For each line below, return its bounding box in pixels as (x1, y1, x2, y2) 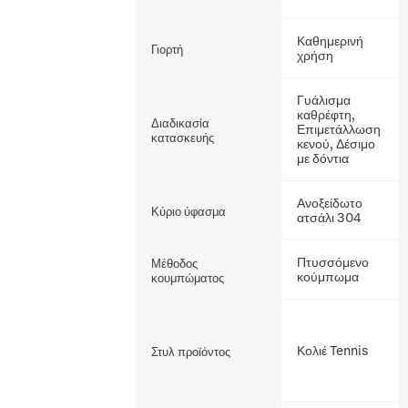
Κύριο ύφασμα (151, 203, 227, 218)
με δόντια (297, 150, 350, 166)
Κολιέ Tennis (297, 342, 370, 358)
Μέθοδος (151, 255, 199, 270)
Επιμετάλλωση (297, 121, 382, 137)
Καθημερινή (297, 33, 364, 48)
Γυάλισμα (297, 92, 352, 107)
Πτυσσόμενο (297, 254, 370, 270)
